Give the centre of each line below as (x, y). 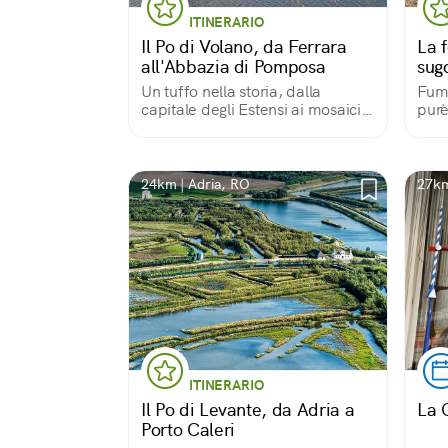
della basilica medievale (225, 127)
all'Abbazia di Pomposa (233, 66)
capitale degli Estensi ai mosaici (251, 109)
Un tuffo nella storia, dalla (231, 91)
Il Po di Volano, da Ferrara (244, 46)
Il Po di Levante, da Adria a (248, 409)
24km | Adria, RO (195, 184)
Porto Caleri (188, 429)
